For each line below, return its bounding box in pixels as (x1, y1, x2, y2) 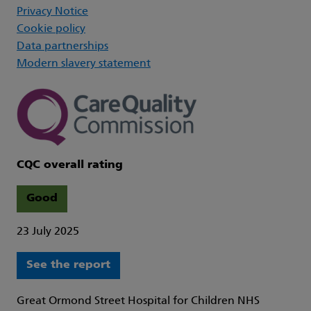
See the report (26, 259, 110, 271)
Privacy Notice (17, 6, 88, 18)
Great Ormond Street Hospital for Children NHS (17, 295, 260, 307)
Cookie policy (17, 24, 85, 35)
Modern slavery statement (17, 58, 151, 70)
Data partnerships (17, 41, 108, 53)
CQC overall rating (17, 159, 123, 171)
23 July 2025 (17, 226, 79, 237)
